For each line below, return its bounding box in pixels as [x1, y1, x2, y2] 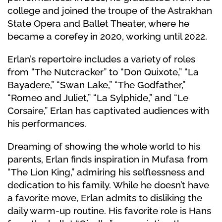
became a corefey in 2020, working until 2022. [7, 31, 207, 42]
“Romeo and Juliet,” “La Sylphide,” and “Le [7, 92, 188, 103]
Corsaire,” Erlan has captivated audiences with [7, 105, 209, 116]
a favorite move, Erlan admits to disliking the [7, 192, 202, 203]
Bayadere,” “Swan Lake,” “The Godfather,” [7, 79, 185, 90]
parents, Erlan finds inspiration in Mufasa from [7, 154, 208, 165]
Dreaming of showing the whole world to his [7, 141, 200, 152]
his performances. [7, 118, 86, 129]
